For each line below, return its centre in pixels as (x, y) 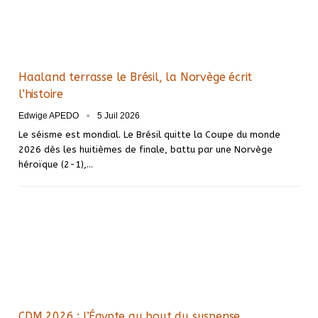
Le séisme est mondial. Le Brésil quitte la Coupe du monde (149, 134)
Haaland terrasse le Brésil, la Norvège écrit (136, 77)
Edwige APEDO (50, 115)
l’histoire (41, 94)
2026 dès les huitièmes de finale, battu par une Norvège (146, 149)
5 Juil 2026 (119, 115)
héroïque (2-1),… (56, 164)
